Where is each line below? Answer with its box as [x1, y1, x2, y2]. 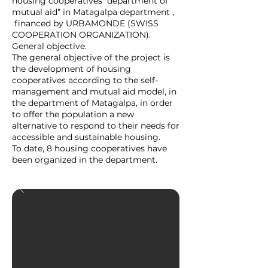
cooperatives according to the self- [12, 75, 158, 86]
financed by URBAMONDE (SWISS [12, 18, 159, 29]
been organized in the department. [12, 154, 160, 165]
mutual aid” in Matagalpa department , [12, 7, 174, 17]
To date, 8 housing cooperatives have [12, 143, 167, 154]
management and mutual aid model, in [12, 86, 176, 97]
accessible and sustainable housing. [12, 132, 165, 142]
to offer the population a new [12, 109, 134, 120]
